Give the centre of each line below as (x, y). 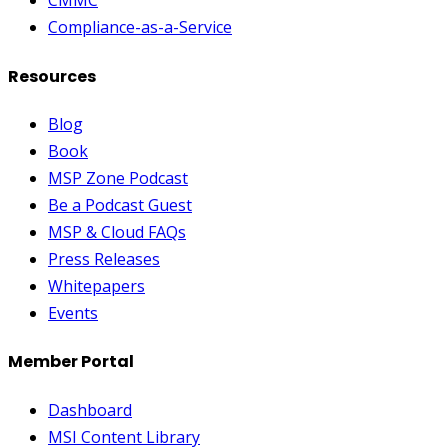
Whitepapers (96, 285)
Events (73, 312)
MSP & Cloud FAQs (117, 231)
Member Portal (71, 362)
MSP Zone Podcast (118, 177)
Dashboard (90, 409)
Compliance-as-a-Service (140, 27)
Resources (52, 76)
